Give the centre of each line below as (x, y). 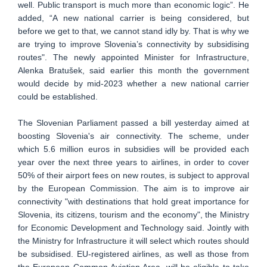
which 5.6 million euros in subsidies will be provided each (133, 149)
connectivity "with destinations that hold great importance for (133, 202)
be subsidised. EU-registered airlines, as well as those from (133, 254)
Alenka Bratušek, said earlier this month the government (133, 71)
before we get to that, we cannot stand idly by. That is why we (133, 31)
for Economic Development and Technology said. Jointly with (133, 228)
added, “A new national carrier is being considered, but (133, 18)
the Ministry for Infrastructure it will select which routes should (133, 241)
